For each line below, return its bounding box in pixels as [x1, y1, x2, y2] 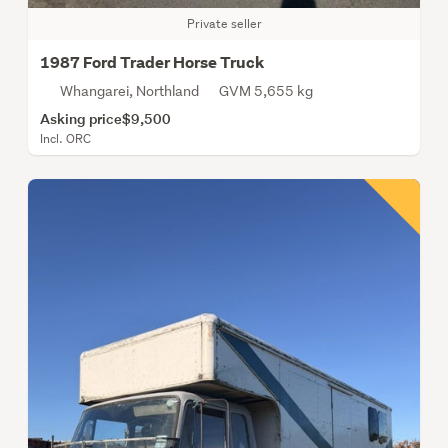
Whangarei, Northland [60, 81, 199, 100]
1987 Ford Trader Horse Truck [40, 51, 264, 73]
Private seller [186, 14, 262, 32]
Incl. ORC [40, 129, 91, 147]
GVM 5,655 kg [219, 81, 313, 100]
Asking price [40, 108, 122, 128]
